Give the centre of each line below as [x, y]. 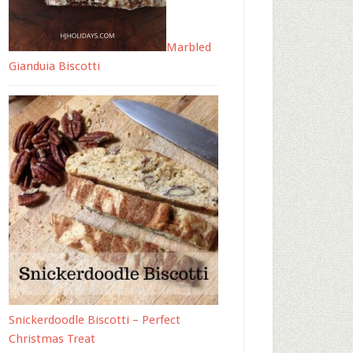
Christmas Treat [52, 339]
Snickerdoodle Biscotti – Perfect [95, 320]
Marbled [189, 47]
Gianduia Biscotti [54, 66]
